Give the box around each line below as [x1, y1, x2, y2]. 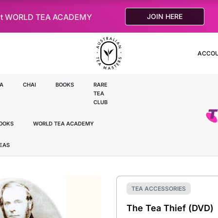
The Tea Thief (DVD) [127, 203, 214, 213]
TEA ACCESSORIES [131, 185, 186, 192]
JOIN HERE [147, 12, 183, 20]
